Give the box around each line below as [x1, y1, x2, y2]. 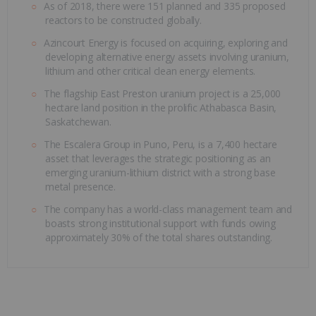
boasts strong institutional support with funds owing [45, 216, 276, 230]
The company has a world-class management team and [43, 202, 293, 216]
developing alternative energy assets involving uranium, [45, 49, 289, 63]
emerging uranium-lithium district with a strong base [45, 165, 276, 179]
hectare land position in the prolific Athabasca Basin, [45, 100, 277, 114]
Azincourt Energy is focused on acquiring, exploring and [43, 35, 288, 49]
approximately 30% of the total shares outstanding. [45, 230, 272, 244]
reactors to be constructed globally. [45, 13, 202, 27]
